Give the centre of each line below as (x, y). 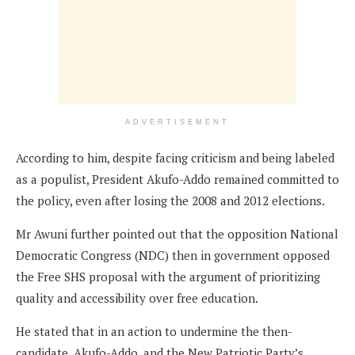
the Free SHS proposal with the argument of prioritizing (168, 276)
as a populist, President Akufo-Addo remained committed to (177, 179)
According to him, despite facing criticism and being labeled (175, 157)
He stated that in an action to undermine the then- (154, 331)
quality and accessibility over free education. (137, 298)
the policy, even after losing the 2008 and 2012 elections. (170, 200)
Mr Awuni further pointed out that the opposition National (177, 233)
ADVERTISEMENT (177, 122)
